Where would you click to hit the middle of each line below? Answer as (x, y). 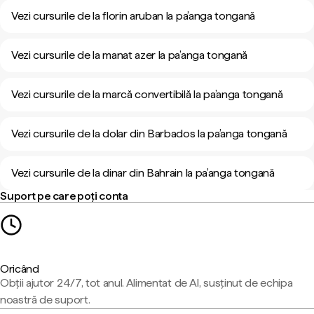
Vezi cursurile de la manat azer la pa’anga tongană (129, 55)
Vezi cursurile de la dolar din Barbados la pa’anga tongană (149, 134)
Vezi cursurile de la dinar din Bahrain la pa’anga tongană (143, 173)
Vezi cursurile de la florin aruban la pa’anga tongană (134, 16)
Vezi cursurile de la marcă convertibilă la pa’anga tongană (147, 94)
